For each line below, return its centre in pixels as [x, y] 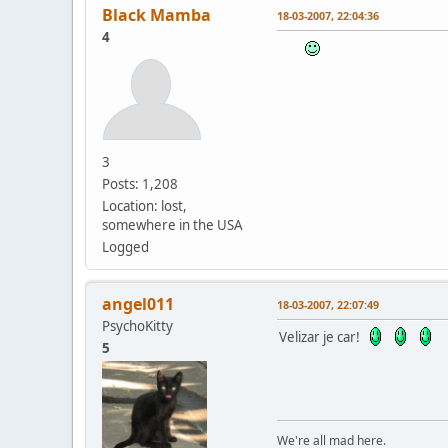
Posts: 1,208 [140, 183]
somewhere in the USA [172, 224]
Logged [125, 246]
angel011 [138, 303]
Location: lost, [144, 205]
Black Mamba [156, 14]
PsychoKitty [137, 325]
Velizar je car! [322, 336]
